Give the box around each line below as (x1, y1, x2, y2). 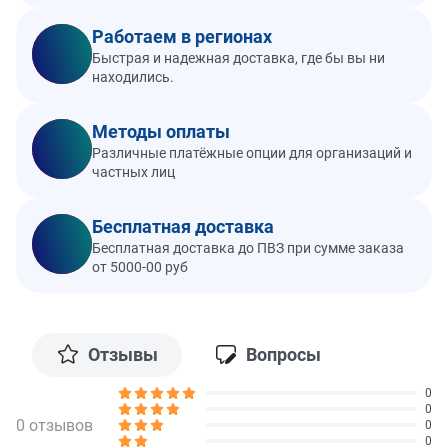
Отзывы (88, 344, 158, 366)
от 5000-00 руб (92, 258, 188, 275)
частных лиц (92, 163, 175, 180)
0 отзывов (16, 415, 93, 435)
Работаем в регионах (92, 25, 272, 47)
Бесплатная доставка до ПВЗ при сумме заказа (92, 239, 404, 256)
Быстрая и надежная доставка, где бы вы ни (92, 49, 385, 66)
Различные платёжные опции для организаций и (92, 144, 412, 161)
